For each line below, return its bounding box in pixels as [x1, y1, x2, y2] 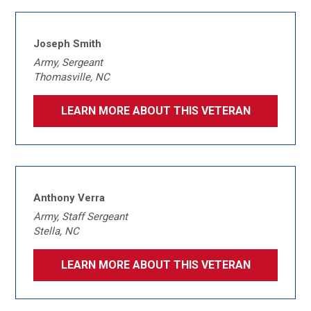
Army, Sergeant [33, 56, 103, 69]
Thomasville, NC [33, 71, 110, 83]
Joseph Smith [33, 37, 102, 50]
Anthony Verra [33, 192, 106, 204]
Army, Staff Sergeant [33, 210, 128, 223]
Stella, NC [33, 225, 80, 237]
